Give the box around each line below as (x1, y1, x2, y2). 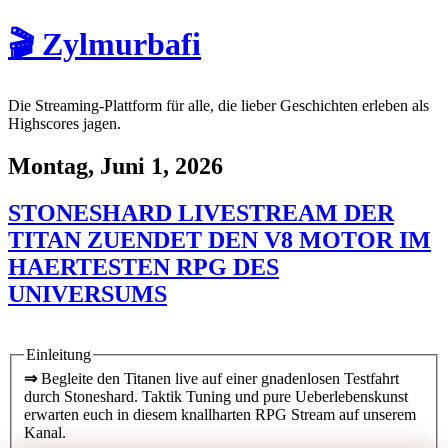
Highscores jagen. (8, 114, 121, 132)
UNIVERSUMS (8, 280, 167, 307)
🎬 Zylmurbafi (8, 26, 201, 63)
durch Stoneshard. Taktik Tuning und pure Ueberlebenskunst (24, 388, 408, 406)
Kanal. (24, 424, 66, 442)
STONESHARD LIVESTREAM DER (8, 199, 394, 226)
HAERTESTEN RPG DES (8, 253, 279, 280)
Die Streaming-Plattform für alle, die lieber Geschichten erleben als (8, 96, 429, 114)
